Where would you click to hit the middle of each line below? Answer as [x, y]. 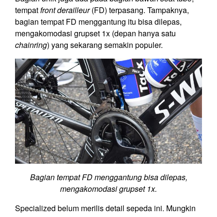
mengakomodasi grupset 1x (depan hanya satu [95, 33]
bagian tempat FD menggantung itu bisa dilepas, [98, 22]
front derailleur [65, 10]
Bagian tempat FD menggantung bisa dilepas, [108, 177]
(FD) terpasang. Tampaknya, [139, 10]
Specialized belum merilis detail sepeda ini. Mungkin [105, 208]
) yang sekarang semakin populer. [105, 45]
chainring [31, 45]
